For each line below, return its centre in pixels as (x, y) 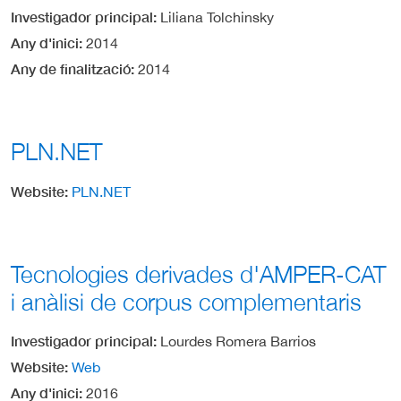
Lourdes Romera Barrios (238, 341)
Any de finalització (71, 69)
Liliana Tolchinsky (217, 17)
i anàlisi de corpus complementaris (186, 302)
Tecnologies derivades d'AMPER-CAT (198, 274)
